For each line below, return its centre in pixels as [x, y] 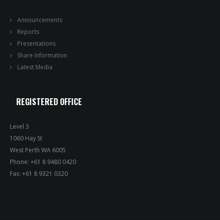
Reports [28, 32]
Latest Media [35, 67]
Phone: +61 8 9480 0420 [43, 162]
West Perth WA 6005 [38, 150]
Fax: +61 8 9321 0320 [39, 174]
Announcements [40, 20]
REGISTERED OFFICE [49, 102]
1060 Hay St [26, 138]
